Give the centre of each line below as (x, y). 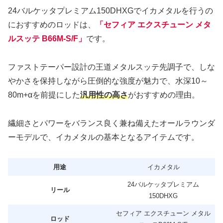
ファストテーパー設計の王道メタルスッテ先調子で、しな (111, 67)
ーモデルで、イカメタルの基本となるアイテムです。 (104, 137)
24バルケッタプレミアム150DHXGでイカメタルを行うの (111, 10)
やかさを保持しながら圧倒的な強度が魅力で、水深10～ (108, 81)
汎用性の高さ (104, 95)
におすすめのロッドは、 (52, 24)
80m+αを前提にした (44, 95)
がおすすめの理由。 (164, 95)
